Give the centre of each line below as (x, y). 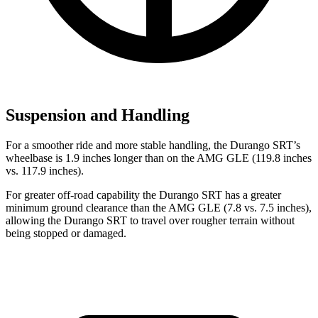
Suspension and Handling (98, 115)
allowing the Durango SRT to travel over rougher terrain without (150, 220)
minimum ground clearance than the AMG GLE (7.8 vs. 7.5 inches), (159, 207)
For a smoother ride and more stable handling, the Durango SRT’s (153, 145)
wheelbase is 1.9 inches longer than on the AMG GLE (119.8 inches (159, 158)
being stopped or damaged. (66, 233)
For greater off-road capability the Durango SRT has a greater (143, 194)
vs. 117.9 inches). (45, 170)
